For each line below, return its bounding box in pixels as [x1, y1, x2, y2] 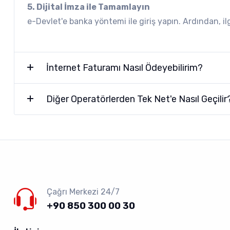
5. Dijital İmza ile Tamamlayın [27, 2, 150, 12]
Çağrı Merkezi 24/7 [47, 186, 120, 197]
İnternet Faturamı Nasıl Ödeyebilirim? [46, 62, 203, 73]
